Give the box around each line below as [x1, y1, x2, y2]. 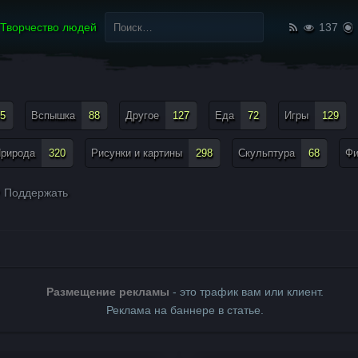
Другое [125, 109, 159, 121]
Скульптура [238, 147, 295, 159]
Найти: [97, 6, 133, 19]
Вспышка [31, 109, 75, 121]
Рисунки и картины [91, 147, 182, 159]
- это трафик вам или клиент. [169, 285, 324, 298]
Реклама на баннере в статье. [105, 304, 264, 316]
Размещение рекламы [46, 285, 169, 298]
